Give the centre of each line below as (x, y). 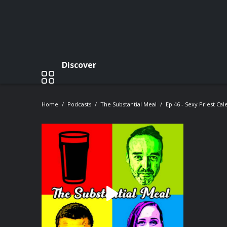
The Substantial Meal (128, 104)
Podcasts (79, 104)
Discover (79, 65)
